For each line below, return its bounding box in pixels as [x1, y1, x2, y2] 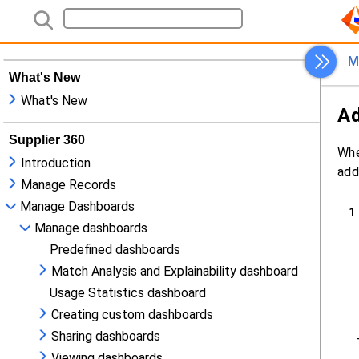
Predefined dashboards [50, 242, 180, 257]
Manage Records [21, 177, 116, 192]
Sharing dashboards [51, 329, 160, 344]
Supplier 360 [9, 133, 85, 147]
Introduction [21, 155, 91, 171]
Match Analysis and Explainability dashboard [51, 264, 298, 279]
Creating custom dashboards [51, 307, 213, 322]
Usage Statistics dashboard [50, 285, 206, 301]
